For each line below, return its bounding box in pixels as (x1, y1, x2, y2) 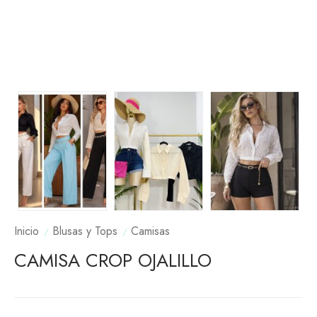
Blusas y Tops (52, 222, 117, 239)
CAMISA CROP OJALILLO (14, 246, 212, 274)
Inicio (14, 222, 39, 239)
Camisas (131, 222, 170, 239)
